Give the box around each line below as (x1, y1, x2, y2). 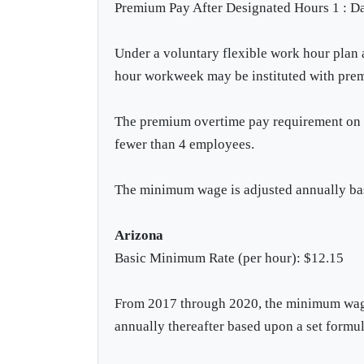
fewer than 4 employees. (115, 136, 255, 152)
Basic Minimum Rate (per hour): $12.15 (115, 249, 344, 266)
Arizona (115, 227, 164, 243)
